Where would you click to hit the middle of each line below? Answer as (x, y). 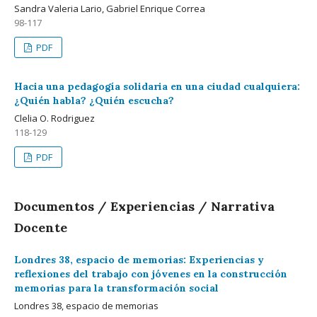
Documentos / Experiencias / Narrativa (144, 206)
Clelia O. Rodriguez (54, 118)
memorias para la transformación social (116, 288)
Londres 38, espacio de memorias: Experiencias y (139, 260)
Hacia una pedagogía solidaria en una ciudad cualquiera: (157, 86)
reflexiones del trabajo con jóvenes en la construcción (151, 274)
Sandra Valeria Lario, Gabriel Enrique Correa (110, 8)
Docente (41, 227)
